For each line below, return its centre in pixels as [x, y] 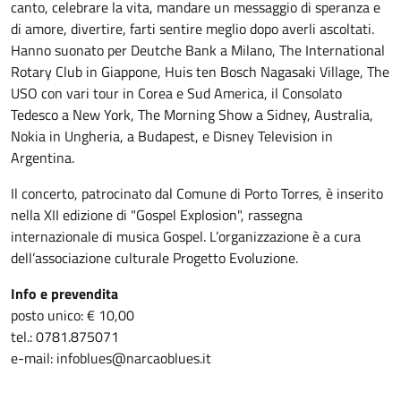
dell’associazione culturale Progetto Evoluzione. [154, 258]
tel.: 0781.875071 [65, 337]
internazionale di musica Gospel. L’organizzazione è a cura [186, 236]
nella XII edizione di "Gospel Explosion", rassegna [157, 215]
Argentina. [43, 158]
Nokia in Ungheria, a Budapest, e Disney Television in [172, 136]
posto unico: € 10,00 [73, 315]
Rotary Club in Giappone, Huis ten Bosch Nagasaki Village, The [200, 72]
